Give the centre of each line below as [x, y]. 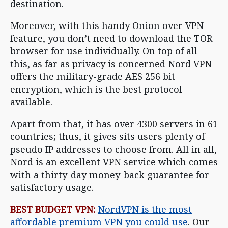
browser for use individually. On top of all [104, 51]
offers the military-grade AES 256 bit [93, 76]
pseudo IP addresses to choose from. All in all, [113, 149]
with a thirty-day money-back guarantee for [110, 175]
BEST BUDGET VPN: [53, 209]
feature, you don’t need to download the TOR [111, 38]
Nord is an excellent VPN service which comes [114, 162]
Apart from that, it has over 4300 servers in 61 [114, 124]
